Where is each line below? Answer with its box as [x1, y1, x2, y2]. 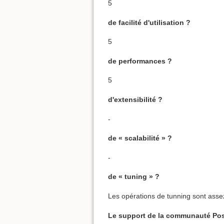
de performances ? [108, 56, 172, 65]
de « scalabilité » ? [108, 134, 172, 142]
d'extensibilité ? [108, 95, 162, 103]
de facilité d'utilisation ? [108, 18, 190, 26]
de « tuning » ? [108, 172, 159, 181]
